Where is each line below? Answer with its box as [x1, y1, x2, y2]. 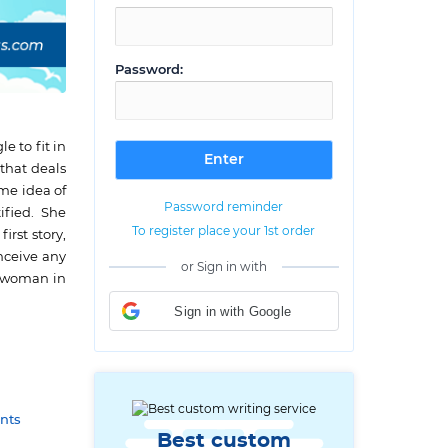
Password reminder [164, 201, 284, 213]
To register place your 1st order [132, 225, 316, 237]
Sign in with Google [174, 303, 292, 319]
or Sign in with [180, 261, 267, 273]
